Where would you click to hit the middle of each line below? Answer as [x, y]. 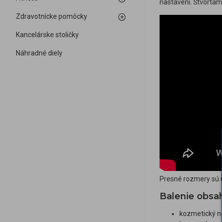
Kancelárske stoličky [47, 35]
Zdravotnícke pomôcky [52, 16]
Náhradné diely [39, 53]
